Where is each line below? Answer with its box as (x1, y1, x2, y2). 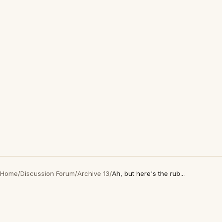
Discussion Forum (20, 169, 75, 177)
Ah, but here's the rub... (112, 169, 185, 177)
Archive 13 (77, 169, 110, 177)
